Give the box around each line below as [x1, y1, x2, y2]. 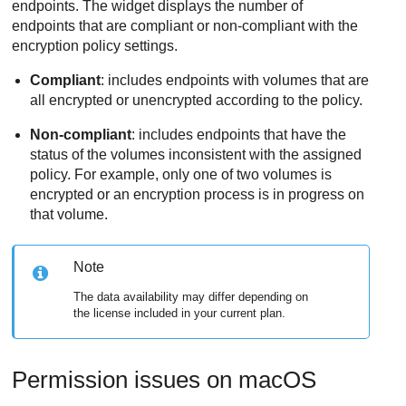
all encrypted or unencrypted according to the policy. [30, 92, 363, 109]
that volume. [30, 207, 109, 223]
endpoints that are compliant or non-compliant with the [12, 18, 359, 34]
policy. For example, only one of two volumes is [30, 167, 333, 183]
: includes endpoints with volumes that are [101, 72, 370, 89]
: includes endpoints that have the [131, 127, 347, 143]
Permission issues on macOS [12, 366, 317, 394]
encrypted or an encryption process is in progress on [30, 187, 365, 203]
